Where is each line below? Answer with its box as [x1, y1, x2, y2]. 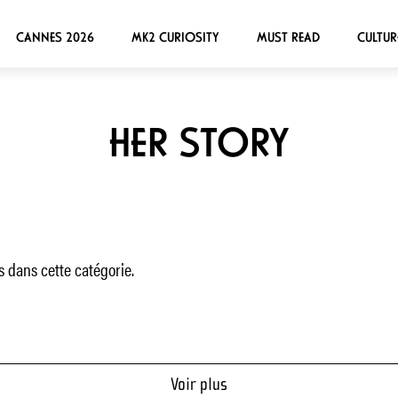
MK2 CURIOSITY [131, 28, 219, 45]
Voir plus [171, 374, 227, 394]
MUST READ [256, 28, 320, 45]
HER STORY [108, 118, 290, 167]
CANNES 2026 [15, 28, 94, 45]
